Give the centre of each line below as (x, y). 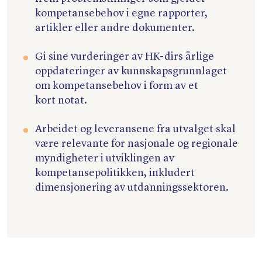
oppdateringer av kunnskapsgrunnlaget (131, 72)
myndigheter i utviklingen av (105, 159)
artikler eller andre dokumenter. (115, 28)
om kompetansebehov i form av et (117, 86)
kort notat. (61, 101)
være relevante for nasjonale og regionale (137, 144)
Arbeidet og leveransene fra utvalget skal (135, 130)
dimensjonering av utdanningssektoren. (132, 188)
